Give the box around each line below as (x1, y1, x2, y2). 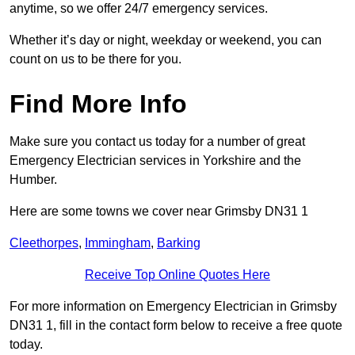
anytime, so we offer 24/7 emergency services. (10, 2, 271, 16)
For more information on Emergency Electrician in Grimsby (10, 300, 337, 314)
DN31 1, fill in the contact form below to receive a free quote (10, 319, 342, 333)
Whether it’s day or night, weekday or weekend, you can (10, 33, 322, 48)
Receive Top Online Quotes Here (85, 268, 270, 282)
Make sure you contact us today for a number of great (10, 135, 305, 149)
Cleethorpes (10, 236, 78, 250)
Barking (157, 236, 200, 250)
